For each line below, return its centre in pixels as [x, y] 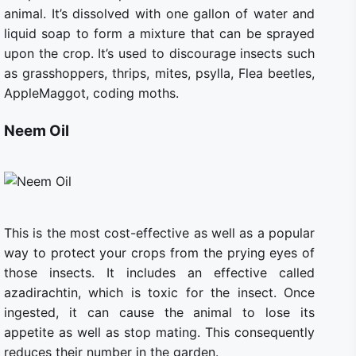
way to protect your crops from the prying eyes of [160, 252]
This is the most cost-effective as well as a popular [160, 232]
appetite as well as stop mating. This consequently [160, 332]
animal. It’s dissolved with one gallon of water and [160, 13]
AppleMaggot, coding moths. [91, 93]
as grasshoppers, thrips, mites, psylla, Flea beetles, [160, 73]
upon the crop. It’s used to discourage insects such [160, 53]
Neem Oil [37, 130]
